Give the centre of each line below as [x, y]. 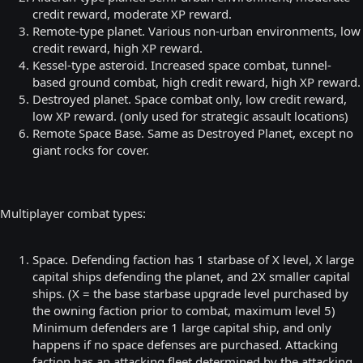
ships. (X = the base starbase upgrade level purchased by [190, 293]
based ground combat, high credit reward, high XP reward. [196, 81]
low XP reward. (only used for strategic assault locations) [190, 115]
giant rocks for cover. [91, 149]
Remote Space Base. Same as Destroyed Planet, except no [193, 132]
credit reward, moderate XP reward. [132, 13]
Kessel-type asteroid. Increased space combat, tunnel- [182, 64]
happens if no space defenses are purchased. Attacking [185, 344]
